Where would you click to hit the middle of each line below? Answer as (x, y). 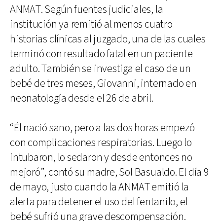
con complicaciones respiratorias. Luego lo (101, 143)
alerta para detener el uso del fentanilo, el (99, 202)
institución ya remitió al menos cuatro (91, 24)
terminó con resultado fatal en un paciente (101, 54)
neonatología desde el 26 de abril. (82, 98)
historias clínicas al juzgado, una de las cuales (108, 39)
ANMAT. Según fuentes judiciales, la (87, 9)
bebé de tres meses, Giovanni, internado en (103, 83)
